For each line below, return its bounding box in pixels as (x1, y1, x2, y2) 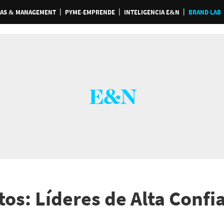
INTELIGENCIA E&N (123, 8, 179, 16)
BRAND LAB (188, 8, 221, 16)
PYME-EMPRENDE (64, 8, 115, 16)
